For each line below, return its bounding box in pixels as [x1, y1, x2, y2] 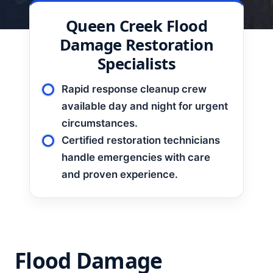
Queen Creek [65, 15, 163, 37]
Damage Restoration [59, 34, 214, 55]
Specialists [97, 53, 176, 74]
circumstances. [62, 117, 138, 129]
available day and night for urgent [62, 100, 228, 112]
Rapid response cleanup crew [62, 83, 207, 95]
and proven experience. [62, 168, 178, 180]
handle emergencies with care [62, 151, 210, 163]
